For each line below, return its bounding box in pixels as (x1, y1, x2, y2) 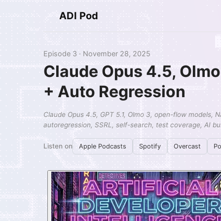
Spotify (139, 142, 161, 150)
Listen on (43, 142, 73, 150)
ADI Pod (59, 10, 98, 22)
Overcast (174, 142, 201, 150)
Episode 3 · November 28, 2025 (43, 49, 150, 58)
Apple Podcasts (79, 142, 126, 150)
